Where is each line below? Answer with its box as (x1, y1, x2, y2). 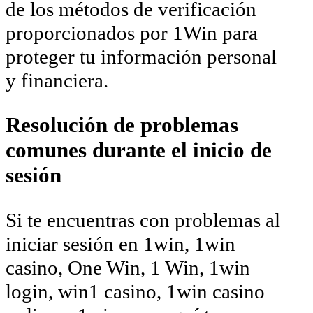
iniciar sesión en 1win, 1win (6, 232, 235, 255)
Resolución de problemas (6, 112, 238, 137)
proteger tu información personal (6, 45, 277, 68)
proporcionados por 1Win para (6, 21, 258, 44)
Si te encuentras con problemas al (6, 208, 280, 231)
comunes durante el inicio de (6, 137, 272, 162)
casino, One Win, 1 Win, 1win (6, 256, 250, 279)
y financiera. (6, 68, 108, 92)
